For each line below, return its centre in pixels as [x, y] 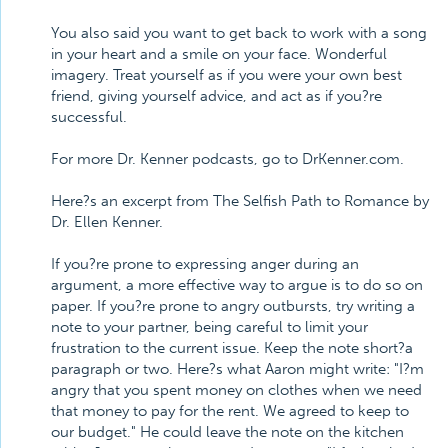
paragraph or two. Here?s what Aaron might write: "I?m [237, 369]
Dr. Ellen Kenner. [107, 222]
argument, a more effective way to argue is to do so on [237, 285]
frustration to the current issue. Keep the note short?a [232, 348]
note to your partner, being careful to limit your [209, 327]
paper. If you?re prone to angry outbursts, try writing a [233, 306]
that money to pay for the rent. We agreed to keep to [230, 411]
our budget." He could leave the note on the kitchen [227, 432]
